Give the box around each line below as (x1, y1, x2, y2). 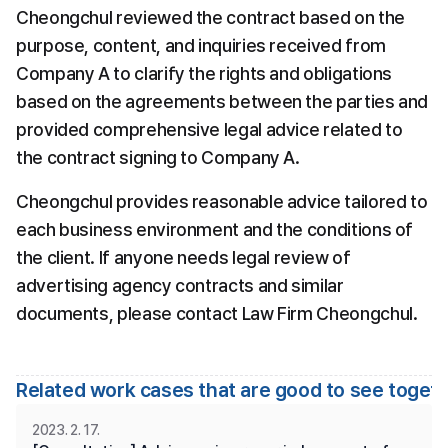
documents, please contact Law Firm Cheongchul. (16, 303, 418, 324)
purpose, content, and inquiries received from (16, 35, 386, 56)
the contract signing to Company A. (16, 147, 300, 168)
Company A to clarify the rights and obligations (16, 63, 393, 84)
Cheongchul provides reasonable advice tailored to (16, 191, 428, 212)
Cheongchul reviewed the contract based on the (16, 7, 405, 28)
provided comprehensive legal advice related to (16, 119, 403, 140)
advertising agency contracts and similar (16, 275, 344, 296)
